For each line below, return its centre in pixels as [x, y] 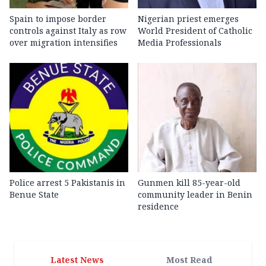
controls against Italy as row [68, 31]
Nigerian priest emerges [188, 19]
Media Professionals [180, 43]
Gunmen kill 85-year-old [189, 183]
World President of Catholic [195, 31]
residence [158, 207]
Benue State [34, 195]
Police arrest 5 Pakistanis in [67, 183]
